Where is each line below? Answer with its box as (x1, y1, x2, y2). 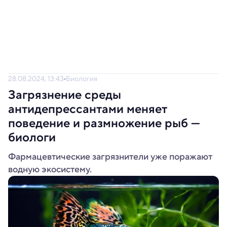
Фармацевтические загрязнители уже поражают (8, 150, 212, 163)
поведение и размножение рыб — (8, 114, 200, 132)
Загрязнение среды (8, 86, 121, 104)
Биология (66, 73, 97, 84)
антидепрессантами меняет (8, 100, 167, 118)
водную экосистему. (8, 163, 92, 176)
